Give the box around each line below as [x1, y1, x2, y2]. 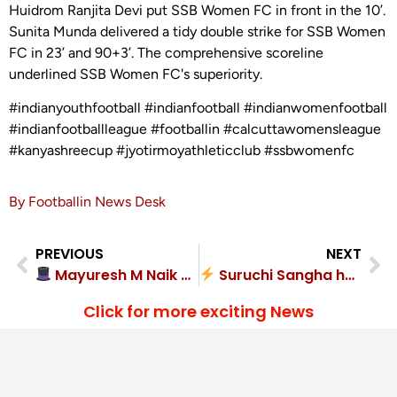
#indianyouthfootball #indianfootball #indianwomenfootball [9, 98, 387, 116]
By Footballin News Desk [9, 193, 166, 211]
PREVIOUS [35, 243, 104, 264]
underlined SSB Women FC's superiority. [9, 65, 262, 82]
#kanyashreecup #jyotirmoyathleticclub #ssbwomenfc [9, 141, 354, 159]
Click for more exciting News [83, 300, 314, 323]
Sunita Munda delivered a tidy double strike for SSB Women [9, 22, 385, 40]
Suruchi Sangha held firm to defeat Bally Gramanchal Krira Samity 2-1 [214, 264, 345, 285]
